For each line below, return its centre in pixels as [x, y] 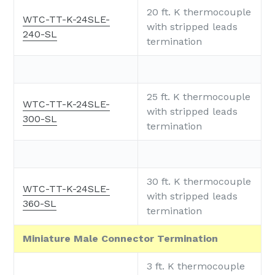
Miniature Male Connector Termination [120, 238]
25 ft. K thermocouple [199, 96]
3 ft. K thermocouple [196, 266]
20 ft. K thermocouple [199, 12]
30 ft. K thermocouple [199, 181]
